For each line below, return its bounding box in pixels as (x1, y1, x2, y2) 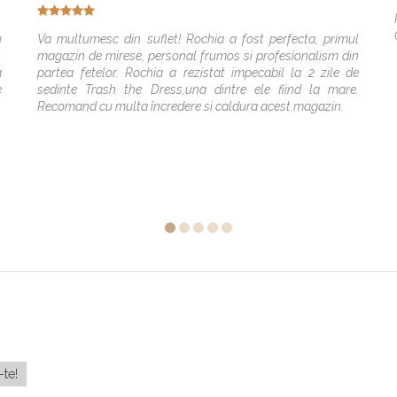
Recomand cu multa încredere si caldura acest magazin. (37, 98, 345, 113)
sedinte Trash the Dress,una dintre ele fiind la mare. (37, 82, 360, 97)
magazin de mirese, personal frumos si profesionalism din (37, 48, 360, 63)
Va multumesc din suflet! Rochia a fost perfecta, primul (37, 31, 360, 46)
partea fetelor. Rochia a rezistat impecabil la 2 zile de (37, 65, 360, 80)
